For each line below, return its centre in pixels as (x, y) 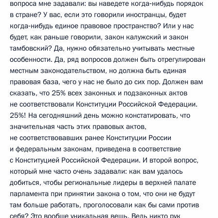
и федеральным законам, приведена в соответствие (95, 149)
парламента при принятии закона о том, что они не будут (102, 193)
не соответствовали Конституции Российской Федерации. (104, 104)
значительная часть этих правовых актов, (78, 126)
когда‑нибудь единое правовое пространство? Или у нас (102, 26)
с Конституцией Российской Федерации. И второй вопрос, (104, 160)
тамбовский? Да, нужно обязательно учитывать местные (102, 48)
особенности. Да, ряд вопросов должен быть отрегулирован (108, 59)
